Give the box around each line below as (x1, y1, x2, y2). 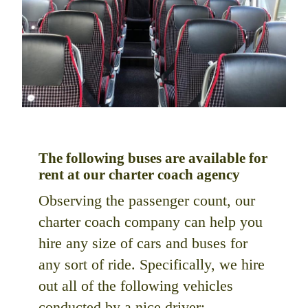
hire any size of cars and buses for (38, 234, 247, 252)
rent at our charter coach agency (38, 166, 240, 182)
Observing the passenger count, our (38, 192, 255, 210)
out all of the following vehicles (38, 277, 233, 295)
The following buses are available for (38, 149, 267, 166)
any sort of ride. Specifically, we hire (38, 256, 265, 274)
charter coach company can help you (38, 213, 263, 231)
